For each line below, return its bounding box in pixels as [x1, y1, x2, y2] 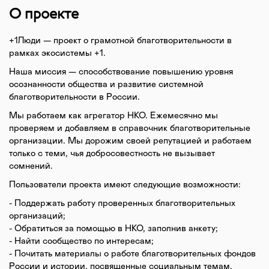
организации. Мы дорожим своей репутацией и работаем [9, 136, 252, 145]
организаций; [9, 211, 65, 220]
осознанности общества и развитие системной [9, 80, 204, 89]
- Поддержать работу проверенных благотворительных [9, 199, 235, 208]
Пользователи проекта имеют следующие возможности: [9, 180, 241, 189]
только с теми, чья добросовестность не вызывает [9, 149, 215, 158]
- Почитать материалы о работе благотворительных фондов [9, 249, 256, 258]
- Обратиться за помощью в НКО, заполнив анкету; [9, 224, 218, 233]
